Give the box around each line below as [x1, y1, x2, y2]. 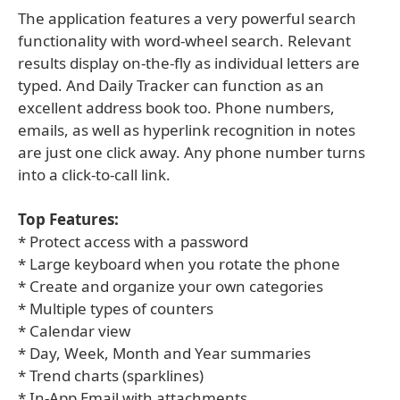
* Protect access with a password [18, 231, 248, 252]
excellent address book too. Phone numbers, [18, 97, 335, 118]
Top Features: [18, 209, 119, 229]
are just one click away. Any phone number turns [18, 142, 365, 162]
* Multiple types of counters [18, 298, 213, 319]
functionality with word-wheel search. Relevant [18, 30, 351, 51]
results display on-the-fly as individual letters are [18, 53, 360, 73]
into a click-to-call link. [18, 164, 171, 185]
